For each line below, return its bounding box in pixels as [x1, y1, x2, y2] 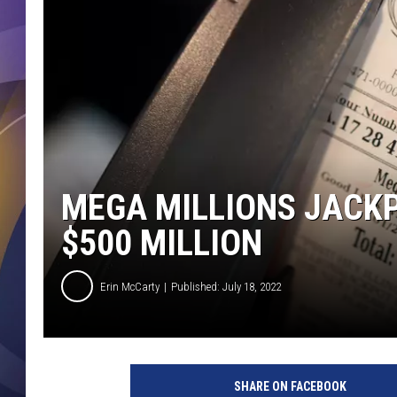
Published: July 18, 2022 [171, 279, 281, 293]
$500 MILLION [61, 222, 262, 265]
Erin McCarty [100, 279, 160, 293]
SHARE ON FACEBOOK [233, 379, 346, 394]
